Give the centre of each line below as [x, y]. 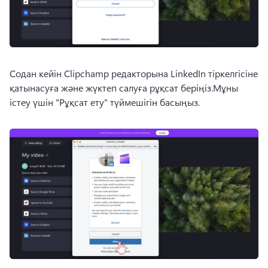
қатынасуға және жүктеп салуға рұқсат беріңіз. [111, 87]
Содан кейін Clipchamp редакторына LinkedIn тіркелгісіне [134, 73]
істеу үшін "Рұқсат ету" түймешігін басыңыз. [105, 102]
